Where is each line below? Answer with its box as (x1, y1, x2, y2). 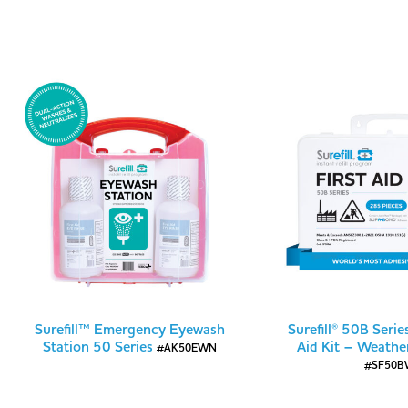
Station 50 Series (43, 337, 157, 358)
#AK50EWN (157, 341, 217, 357)
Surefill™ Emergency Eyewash (35, 320, 225, 341)
